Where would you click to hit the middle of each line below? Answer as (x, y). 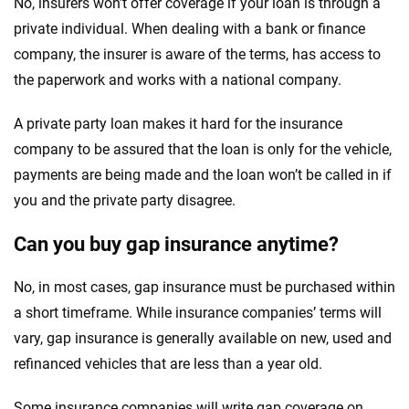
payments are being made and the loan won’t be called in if (203, 174)
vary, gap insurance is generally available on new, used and (203, 338)
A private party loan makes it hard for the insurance (178, 123)
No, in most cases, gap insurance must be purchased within (204, 287)
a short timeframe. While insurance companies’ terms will (198, 312)
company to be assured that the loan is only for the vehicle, (203, 149)
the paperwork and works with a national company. (178, 79)
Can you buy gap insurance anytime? (176, 244)
